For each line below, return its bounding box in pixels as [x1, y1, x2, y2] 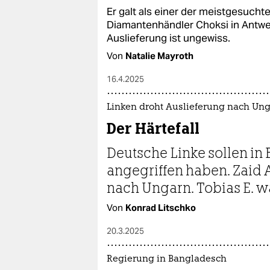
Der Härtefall [107, 118, 199, 138]
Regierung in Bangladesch [107, 254, 227, 264]
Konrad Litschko [125, 201, 196, 213]
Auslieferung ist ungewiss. [107, 31, 230, 45]
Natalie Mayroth [125, 49, 193, 61]
